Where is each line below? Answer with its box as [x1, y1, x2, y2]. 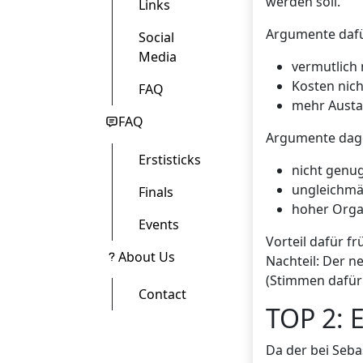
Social [139, 28, 174, 47]
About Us [118, 247, 175, 266]
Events [139, 215, 179, 233]
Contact [139, 285, 186, 304]
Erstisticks [139, 150, 201, 169]
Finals [139, 182, 173, 201]
